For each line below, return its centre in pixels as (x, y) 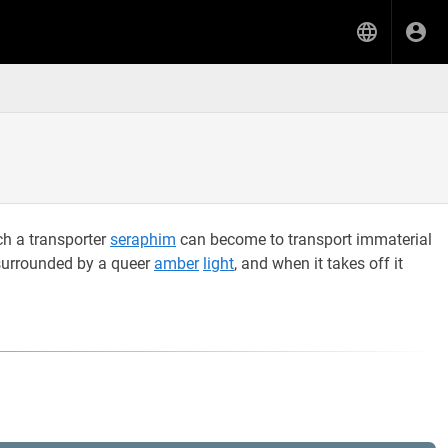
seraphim (143, 239)
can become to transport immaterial (304, 239)
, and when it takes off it (318, 263)
